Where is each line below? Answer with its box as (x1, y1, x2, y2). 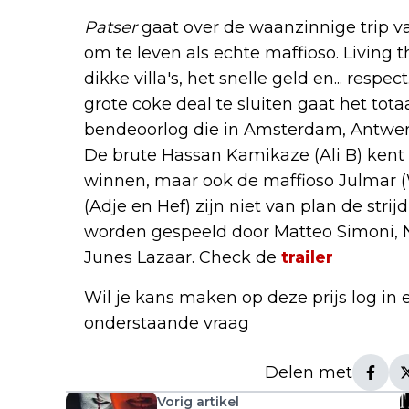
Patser (84, 17, 142, 37)
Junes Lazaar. (84, 247, 199, 267)
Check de (199, 247, 281, 267)
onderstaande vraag (84, 313, 249, 333)
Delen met (265, 362, 352, 383)
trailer (281, 247, 333, 267)
